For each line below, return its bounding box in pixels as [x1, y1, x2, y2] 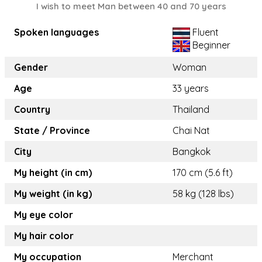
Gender [14, 61, 48, 74]
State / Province [14, 125, 90, 137]
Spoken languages [14, 26, 99, 39]
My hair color [14, 230, 74, 242]
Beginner [190, 39, 230, 51]
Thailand [173, 104, 209, 116]
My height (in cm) [14, 167, 92, 179]
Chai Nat [173, 125, 210, 137]
